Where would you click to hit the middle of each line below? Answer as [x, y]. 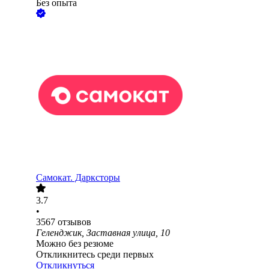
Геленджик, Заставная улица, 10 [103, 233]
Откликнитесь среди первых [95, 255]
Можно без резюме [75, 244]
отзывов [74, 222]
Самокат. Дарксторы [78, 178]
